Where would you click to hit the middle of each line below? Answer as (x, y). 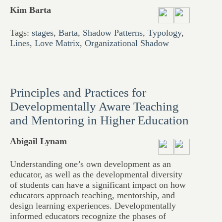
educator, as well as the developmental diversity (96, 174)
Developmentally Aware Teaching (94, 106)
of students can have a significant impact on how (98, 185)
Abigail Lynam (38, 141)
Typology (165, 33)
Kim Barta (30, 10)
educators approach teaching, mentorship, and (92, 195)
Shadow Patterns (113, 33)
